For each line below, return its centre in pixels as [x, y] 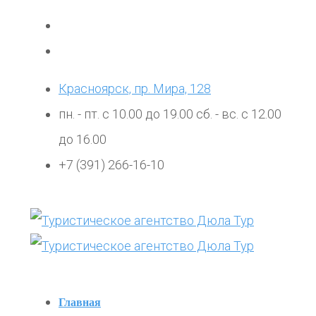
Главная [80, 302]
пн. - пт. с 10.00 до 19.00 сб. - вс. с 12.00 [170, 114]
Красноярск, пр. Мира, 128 [135, 89]
